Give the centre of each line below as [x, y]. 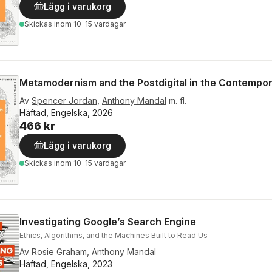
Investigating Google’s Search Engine [108, 221]
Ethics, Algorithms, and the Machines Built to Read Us [114, 235]
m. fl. [178, 100]
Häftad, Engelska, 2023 [66, 263]
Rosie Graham [59, 251]
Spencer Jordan [64, 100]
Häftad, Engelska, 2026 [66, 112]
